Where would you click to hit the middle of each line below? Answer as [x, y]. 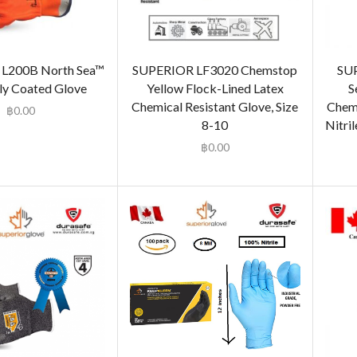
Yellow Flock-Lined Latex [215, 88]
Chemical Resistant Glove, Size [215, 106]
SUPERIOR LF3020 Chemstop [215, 69]
